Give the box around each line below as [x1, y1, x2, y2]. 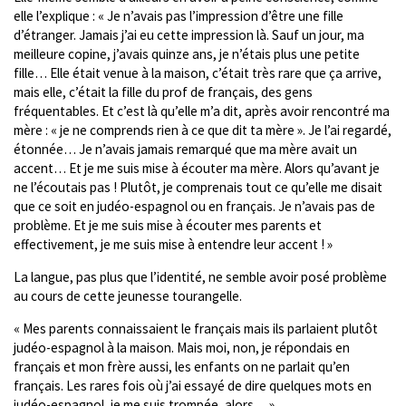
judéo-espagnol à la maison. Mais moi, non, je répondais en [14, 339, 350, 357]
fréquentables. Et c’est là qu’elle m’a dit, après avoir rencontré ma [14, 102, 390, 120]
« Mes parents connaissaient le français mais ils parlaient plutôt [14, 320, 378, 338]
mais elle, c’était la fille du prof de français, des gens [14, 83, 313, 101]
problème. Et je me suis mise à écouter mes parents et [14, 217, 322, 234]
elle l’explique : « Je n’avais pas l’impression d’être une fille [14, 7, 343, 24]
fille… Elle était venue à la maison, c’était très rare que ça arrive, [14, 64, 382, 82]
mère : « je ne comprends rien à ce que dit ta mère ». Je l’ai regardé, [14, 121, 391, 139]
